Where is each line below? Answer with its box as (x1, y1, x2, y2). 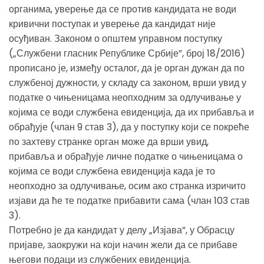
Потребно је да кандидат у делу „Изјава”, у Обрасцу (9, 223, 235, 237)
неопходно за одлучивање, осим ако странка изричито (9, 179, 246, 193)
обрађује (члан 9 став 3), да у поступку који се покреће (9, 120, 249, 134)
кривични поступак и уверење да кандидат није (9, 16, 216, 31)
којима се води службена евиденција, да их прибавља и (9, 105, 254, 119)
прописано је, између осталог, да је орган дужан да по (9, 61, 245, 75)
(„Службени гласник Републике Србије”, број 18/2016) (9, 46, 245, 60)
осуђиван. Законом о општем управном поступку (9, 31, 222, 45)
